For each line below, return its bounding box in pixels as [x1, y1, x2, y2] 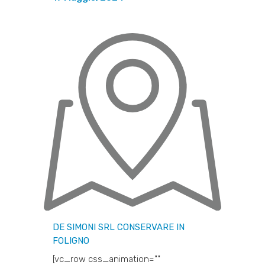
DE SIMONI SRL [53, 221, 117, 232]
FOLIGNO [53, 235, 89, 246]
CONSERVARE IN [117, 221, 185, 232]
